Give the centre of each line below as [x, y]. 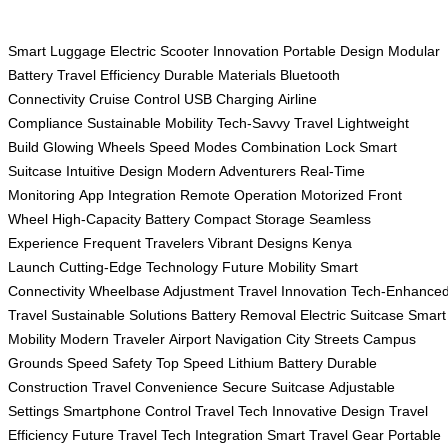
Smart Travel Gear [325, 435]
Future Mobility [269, 267]
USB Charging [229, 99]
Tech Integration [212, 435]
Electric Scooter [159, 51]
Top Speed [190, 363]
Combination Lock [298, 147]
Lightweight [373, 123]
